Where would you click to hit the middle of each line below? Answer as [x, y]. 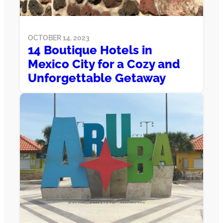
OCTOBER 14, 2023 [59, 38]
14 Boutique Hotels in [90, 50]
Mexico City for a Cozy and [104, 64]
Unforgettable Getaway [97, 78]
